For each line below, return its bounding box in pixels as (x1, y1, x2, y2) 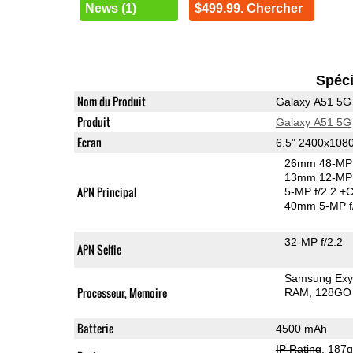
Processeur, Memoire (76, 284, 167, 301)
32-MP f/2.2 (284, 235, 344, 248)
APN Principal (76, 183, 136, 200)
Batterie (76, 319, 113, 336)
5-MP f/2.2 (284, 184, 340, 198)
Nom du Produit (76, 92, 146, 110)
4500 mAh (275, 321, 327, 335)
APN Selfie (76, 240, 121, 258)
